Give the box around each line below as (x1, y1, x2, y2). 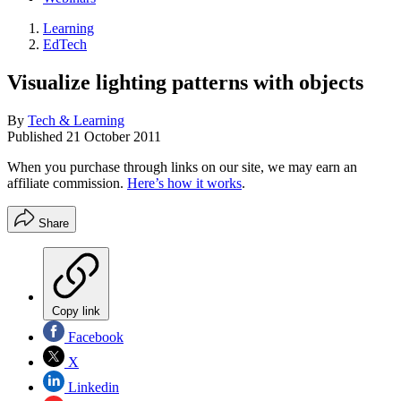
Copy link (52, 303, 100, 318)
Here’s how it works (127, 175, 242, 191)
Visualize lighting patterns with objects (7, 70, 363, 94)
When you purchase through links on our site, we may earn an (7, 158, 357, 175)
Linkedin (64, 379, 119, 395)
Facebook (64, 328, 124, 345)
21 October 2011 (66, 128, 161, 144)
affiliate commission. (7, 175, 127, 191)
